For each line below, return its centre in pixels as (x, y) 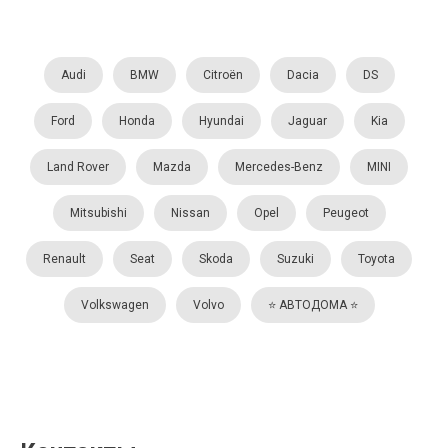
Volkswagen (114, 304)
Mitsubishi (98, 212)
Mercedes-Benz (279, 166)
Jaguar (307, 120)
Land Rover (78, 166)
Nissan (190, 212)
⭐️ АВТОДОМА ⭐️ (312, 304)
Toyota (376, 258)
